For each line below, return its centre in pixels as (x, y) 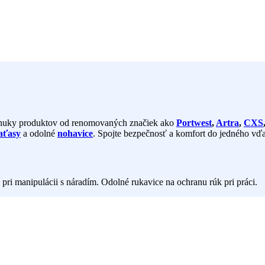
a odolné (39, 133)
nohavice (75, 133)
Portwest (194, 122)
